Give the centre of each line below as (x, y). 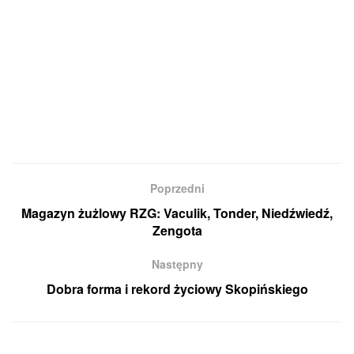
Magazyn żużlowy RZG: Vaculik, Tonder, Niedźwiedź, (177, 213)
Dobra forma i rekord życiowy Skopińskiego (177, 289)
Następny (177, 264)
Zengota (177, 231)
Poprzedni (177, 188)
